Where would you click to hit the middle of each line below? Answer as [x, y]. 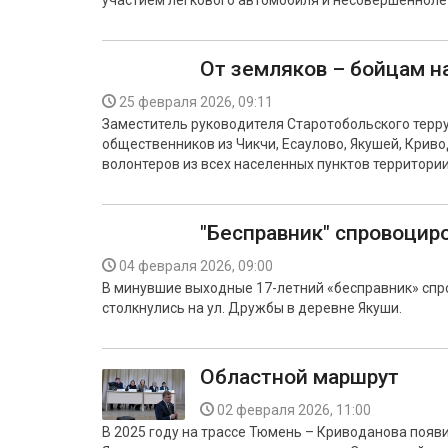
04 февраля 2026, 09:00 [196, 266]
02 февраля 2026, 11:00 [294, 410]
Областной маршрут [299, 377]
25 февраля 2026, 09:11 [196, 102]
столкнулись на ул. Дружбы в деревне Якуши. [252, 308]
